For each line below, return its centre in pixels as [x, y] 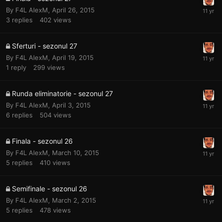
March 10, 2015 [76, 152]
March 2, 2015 [74, 200]
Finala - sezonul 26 [42, 141]
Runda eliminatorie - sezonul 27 [62, 93]
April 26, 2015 [73, 10]
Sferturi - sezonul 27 [45, 46]
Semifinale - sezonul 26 [50, 188]
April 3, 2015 [71, 105]
